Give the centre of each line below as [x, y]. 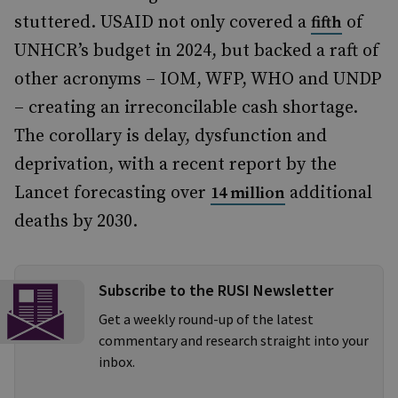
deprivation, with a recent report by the [175, 165]
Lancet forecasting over [112, 193]
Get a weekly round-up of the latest [206, 319]
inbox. [117, 362]
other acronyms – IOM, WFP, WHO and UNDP [198, 80]
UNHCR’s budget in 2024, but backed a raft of [197, 51]
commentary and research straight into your [234, 340]
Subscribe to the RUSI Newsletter [216, 290]
